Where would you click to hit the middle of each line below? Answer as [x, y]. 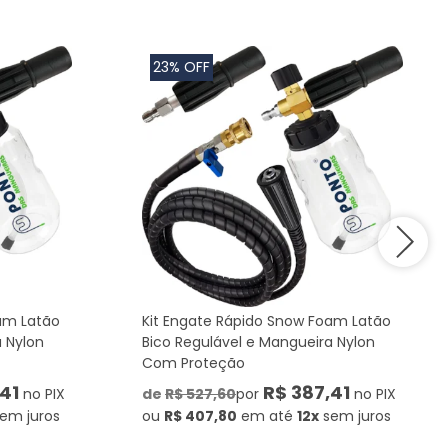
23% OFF [181, 67]
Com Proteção [193, 363]
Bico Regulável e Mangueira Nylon [258, 342]
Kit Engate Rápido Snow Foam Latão [266, 321]
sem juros [357, 416]
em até [267, 416]
